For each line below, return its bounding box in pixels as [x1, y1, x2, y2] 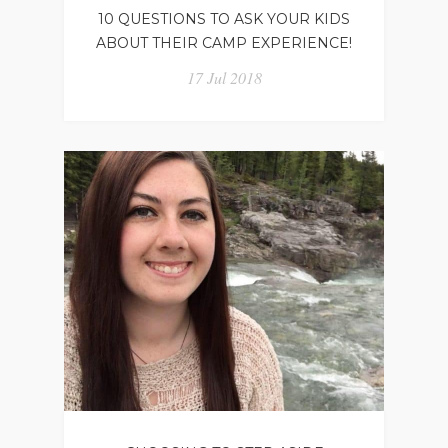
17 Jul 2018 [186, 66, 262, 88]
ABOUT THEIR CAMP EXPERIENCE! [96, 33, 352, 52]
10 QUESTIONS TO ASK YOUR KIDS [98, 9, 350, 28]
